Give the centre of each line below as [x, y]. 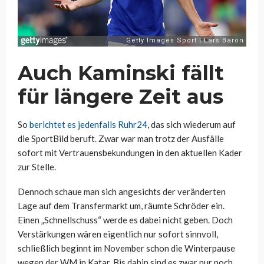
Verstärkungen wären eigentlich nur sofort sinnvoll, [118, 234]
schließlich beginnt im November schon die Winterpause [126, 248]
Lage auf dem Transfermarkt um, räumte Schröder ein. [121, 205]
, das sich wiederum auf [192, 124]
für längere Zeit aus [121, 96]
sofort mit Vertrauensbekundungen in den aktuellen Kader [130, 152]
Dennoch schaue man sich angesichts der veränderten [122, 191]
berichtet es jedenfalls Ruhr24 [88, 124]
